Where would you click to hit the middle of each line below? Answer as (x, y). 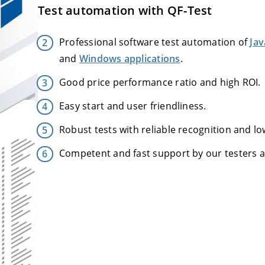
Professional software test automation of (155, 42)
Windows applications (130, 59)
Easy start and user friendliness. (133, 106)
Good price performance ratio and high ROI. (160, 82)
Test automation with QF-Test (125, 10)
